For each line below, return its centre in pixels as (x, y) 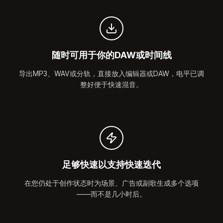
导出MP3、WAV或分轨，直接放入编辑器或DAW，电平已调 (111, 73)
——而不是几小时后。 (111, 194)
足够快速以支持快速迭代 (111, 165)
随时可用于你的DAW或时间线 (111, 55)
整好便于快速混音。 (111, 84)
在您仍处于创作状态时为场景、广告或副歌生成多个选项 (111, 183)
